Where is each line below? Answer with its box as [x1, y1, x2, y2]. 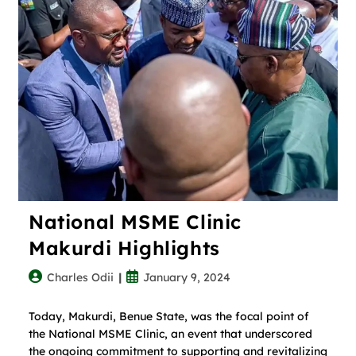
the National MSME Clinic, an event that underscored [28, 326, 312, 341]
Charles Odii [46, 269, 114, 284]
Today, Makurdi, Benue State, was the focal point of [28, 308, 309, 323]
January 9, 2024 [142, 269, 230, 284]
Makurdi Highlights [28, 235, 220, 260]
